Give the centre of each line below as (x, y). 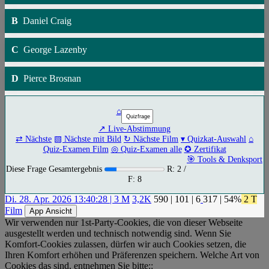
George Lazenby (53, 50)
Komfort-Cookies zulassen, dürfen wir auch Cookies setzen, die (125, 244)
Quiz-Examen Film (76, 149)
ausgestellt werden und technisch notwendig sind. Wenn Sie (118, 233)
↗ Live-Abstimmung (134, 128)
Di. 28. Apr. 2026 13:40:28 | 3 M (67, 199)
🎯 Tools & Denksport (225, 159)
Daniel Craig (45, 21)
